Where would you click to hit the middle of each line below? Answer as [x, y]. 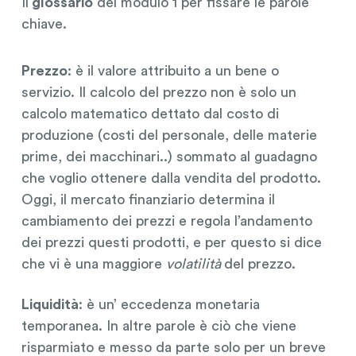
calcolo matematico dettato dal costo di [150, 113]
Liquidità [50, 304]
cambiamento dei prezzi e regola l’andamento [166, 221]
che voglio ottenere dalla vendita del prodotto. [171, 178]
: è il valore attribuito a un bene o [173, 70]
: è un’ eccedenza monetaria [169, 304]
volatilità [195, 263]
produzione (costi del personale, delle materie [169, 135]
